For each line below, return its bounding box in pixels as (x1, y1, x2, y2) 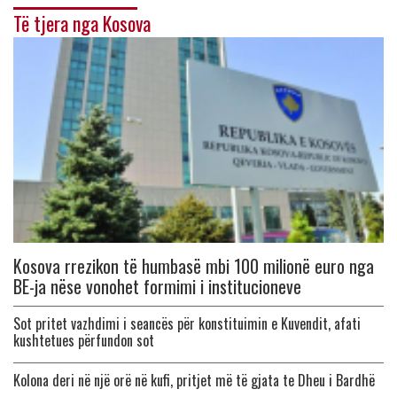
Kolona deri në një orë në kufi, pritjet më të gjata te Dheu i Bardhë (13, 369, 375, 391)
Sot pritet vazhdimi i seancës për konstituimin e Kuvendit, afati (13, 312, 361, 334)
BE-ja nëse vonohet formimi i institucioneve (13, 272, 301, 300)
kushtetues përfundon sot (13, 329, 154, 351)
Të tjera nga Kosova (13, 8, 151, 37)
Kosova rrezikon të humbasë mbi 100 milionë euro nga (13, 252, 374, 279)
